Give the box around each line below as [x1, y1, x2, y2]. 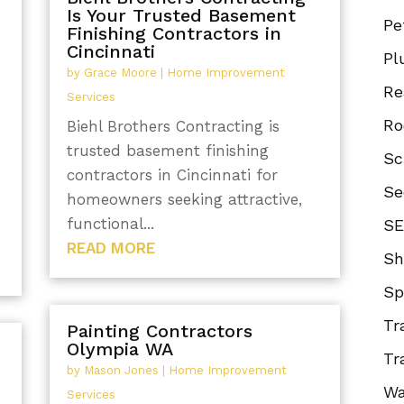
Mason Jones [83, 363, 159, 377]
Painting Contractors [66, 319, 252, 342]
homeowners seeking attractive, [66, 190, 302, 209]
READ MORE [66, 239, 155, 258]
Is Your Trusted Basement [66, 5, 296, 27]
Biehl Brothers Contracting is [66, 117, 280, 136]
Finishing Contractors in [66, 23, 281, 45]
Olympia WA [66, 337, 173, 360]
